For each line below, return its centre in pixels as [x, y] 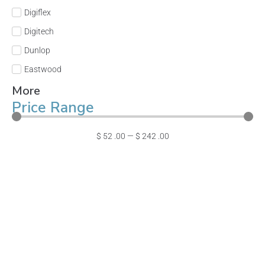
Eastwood [43, 69]
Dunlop [37, 50]
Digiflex [38, 12]
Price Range [53, 108]
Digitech [39, 31]
